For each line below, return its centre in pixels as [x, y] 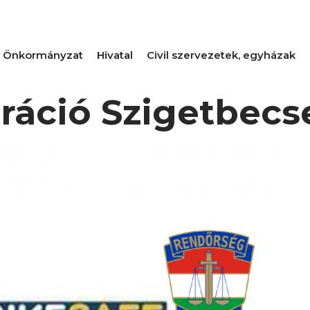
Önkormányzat [43, 55]
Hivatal [115, 55]
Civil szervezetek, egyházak [221, 55]
